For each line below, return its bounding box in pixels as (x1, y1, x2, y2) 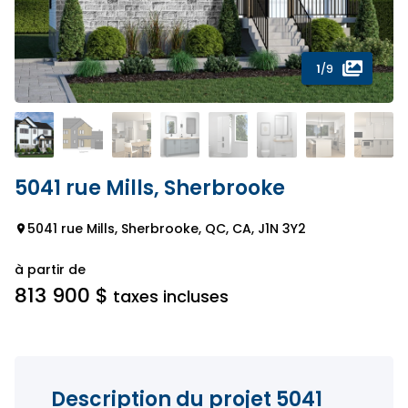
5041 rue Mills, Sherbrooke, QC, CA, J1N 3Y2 (27, 219, 306, 238)
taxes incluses (108, 285, 229, 308)
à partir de (15, 260, 86, 279)
